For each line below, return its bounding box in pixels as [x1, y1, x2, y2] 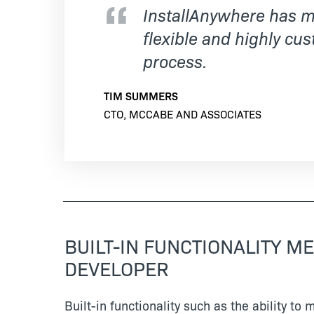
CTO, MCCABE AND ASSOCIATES [104, 106, 261, 121]
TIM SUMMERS [104, 88, 178, 103]
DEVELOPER [64, 254, 169, 281]
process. [143, 49, 207, 72]
